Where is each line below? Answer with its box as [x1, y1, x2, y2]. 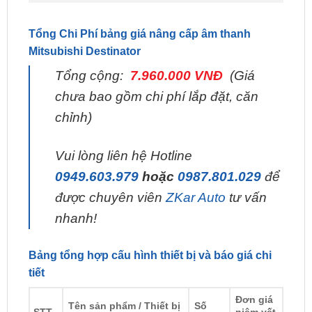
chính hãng [68, 276, 123, 288]
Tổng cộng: [54, 32, 130, 47]
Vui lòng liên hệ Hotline [54, 112, 192, 127]
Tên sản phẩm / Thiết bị [68, 264, 180, 276]
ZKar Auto [165, 154, 226, 169]
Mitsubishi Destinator [28, 9, 141, 22]
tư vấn [225, 154, 267, 169]
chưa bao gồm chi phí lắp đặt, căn [54, 53, 258, 68]
